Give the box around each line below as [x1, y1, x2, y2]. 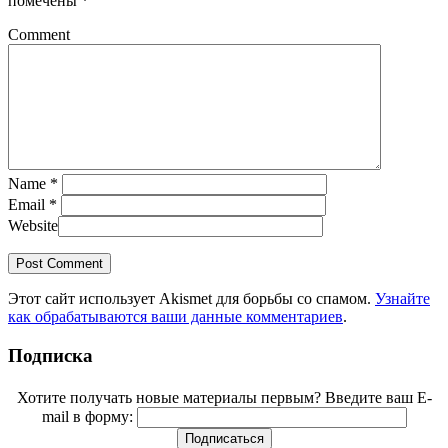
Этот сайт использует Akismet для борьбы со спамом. [8, 290, 375, 308]
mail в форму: [41, 407, 137, 425]
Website [8, 217, 58, 235]
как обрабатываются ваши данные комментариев [8, 308, 343, 326]
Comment [8, 26, 70, 44]
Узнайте [375, 290, 430, 308]
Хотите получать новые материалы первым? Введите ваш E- [16, 388, 432, 406]
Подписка [8, 345, 93, 366]
